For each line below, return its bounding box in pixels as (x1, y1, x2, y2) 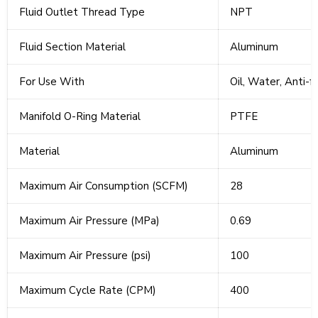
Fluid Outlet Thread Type (19, 5, 145, 20)
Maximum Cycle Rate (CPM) (19, 283, 156, 298)
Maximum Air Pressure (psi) (19, 248, 151, 263)
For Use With (19, 75, 84, 89)
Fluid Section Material (19, 40, 126, 55)
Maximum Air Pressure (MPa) (19, 214, 160, 229)
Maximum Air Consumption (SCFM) (19, 179, 188, 194)
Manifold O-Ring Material (19, 109, 141, 124)
